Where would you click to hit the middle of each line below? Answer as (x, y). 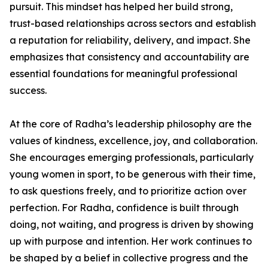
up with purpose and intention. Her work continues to (131, 241)
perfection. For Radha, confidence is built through (124, 208)
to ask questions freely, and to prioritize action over (128, 191)
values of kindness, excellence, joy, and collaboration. (133, 141)
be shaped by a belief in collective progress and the (129, 258)
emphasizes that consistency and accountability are (130, 57)
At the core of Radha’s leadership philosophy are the (131, 124)
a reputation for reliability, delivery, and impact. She (130, 40)
